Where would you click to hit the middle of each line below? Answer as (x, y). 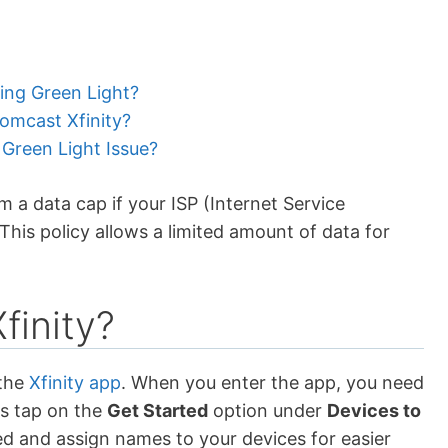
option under (267, 411)
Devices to (374, 411)
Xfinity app (75, 383)
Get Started (157, 411)
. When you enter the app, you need (272, 383)
